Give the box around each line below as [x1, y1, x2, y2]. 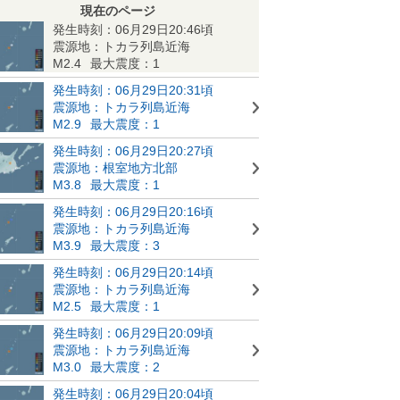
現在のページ [80, 3, 155, 18]
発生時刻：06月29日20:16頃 [53, 204, 213, 219]
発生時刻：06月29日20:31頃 [53, 82, 213, 97]
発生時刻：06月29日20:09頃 [53, 325, 213, 340]
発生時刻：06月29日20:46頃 [53, 21, 213, 37]
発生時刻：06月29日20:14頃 [53, 264, 213, 279]
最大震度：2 [90, 359, 160, 374]
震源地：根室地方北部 [53, 160, 178, 175]
